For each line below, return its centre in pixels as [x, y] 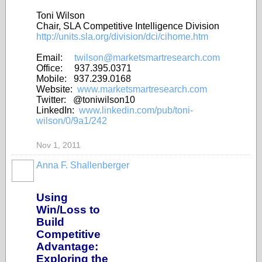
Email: [55, 58]
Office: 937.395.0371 [84, 68]
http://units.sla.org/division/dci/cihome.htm [122, 37]
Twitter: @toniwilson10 [86, 100]
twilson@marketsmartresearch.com [147, 58]
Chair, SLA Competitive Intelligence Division [128, 26]
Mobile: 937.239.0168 [84, 79]
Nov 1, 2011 [58, 145]
